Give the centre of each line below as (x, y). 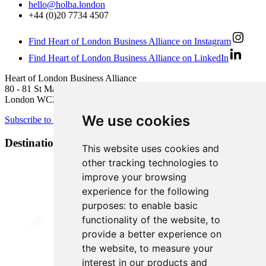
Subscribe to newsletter (48, 120)
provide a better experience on (151, 234)
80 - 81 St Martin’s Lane (50, 89)
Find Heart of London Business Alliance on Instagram (130, 42)
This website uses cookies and (150, 148)
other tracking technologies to (150, 163)
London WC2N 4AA (45, 100)
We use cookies (136, 121)
